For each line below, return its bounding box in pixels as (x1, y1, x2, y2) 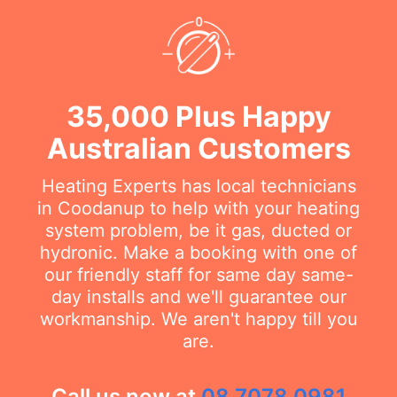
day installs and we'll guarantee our (51, 285, 346, 307)
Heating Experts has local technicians (41, 175, 356, 197)
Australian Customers (46, 130, 351, 166)
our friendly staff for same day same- (43, 263, 354, 285)
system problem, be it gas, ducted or (45, 219, 352, 241)
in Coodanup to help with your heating (37, 197, 360, 219)
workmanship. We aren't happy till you (39, 307, 358, 330)
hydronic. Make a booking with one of (40, 241, 357, 263)
